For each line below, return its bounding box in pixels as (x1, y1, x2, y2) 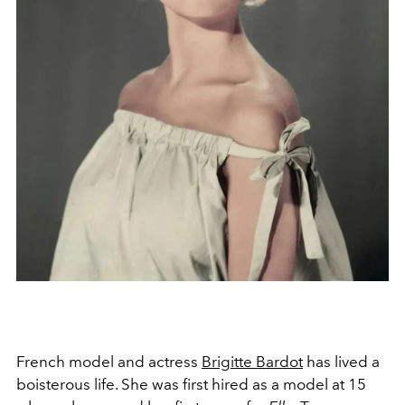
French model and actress (16, 353, 202, 372)
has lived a (303, 353, 380, 372)
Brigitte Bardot (202, 353, 303, 372)
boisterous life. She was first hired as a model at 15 (16, 375, 366, 394)
